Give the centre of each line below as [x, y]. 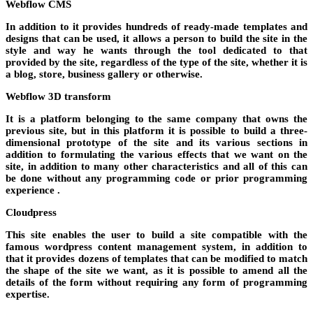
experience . [33, 190]
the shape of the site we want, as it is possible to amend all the [156, 270]
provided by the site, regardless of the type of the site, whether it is [156, 62]
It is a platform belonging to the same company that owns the [156, 118]
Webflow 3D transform [58, 96]
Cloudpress [31, 212]
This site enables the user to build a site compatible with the [156, 234]
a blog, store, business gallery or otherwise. [104, 74]
